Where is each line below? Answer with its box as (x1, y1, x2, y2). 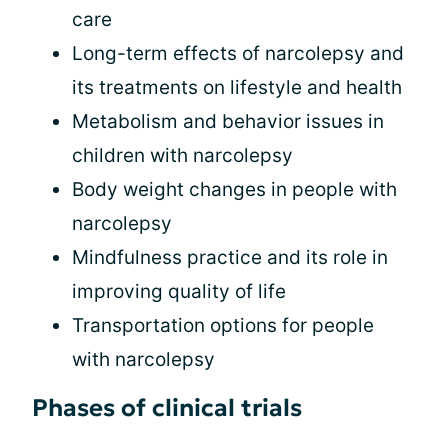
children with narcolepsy (72, 144, 293, 167)
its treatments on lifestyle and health (72, 76, 402, 99)
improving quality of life (72, 280, 286, 303)
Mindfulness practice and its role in (72, 246, 388, 269)
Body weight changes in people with (72, 178, 397, 201)
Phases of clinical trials (32, 393, 302, 423)
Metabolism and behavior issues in (72, 110, 384, 133)
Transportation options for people (72, 314, 374, 337)
